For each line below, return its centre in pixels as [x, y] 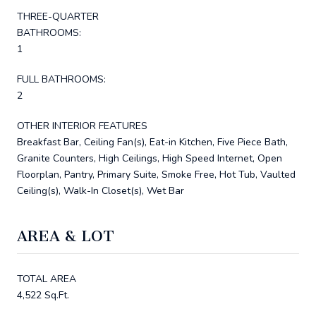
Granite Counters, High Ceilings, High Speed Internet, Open [150, 158]
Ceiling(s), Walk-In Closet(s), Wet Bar [101, 190]
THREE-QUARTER [58, 16]
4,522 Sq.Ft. [43, 295]
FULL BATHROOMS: [61, 79]
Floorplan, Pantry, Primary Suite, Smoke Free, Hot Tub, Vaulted [156, 174]
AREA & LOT [66, 236]
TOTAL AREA [47, 279]
